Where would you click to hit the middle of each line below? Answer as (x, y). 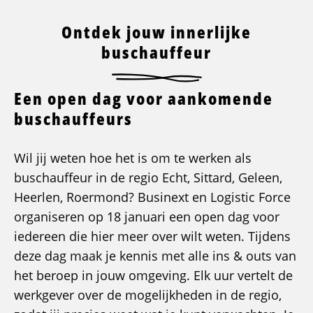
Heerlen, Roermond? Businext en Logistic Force (152, 197)
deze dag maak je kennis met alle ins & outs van (155, 256)
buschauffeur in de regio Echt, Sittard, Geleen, (148, 177)
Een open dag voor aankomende (144, 98)
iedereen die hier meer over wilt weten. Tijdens (152, 236)
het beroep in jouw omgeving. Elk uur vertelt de (153, 275)
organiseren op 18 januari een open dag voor (147, 217)
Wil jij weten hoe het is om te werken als (133, 158)
